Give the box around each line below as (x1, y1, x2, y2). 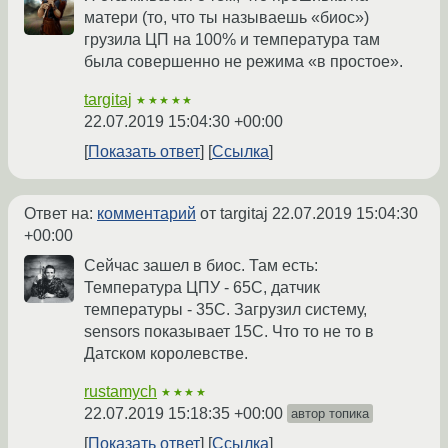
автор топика (291, 405, 369, 421)
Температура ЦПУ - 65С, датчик (84, 278, 320, 296)
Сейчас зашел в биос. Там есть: (84, 256, 318, 274)
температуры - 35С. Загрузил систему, (84, 300, 367, 318)
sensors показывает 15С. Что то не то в (84, 322, 374, 340)
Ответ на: (24, 204, 97, 222)
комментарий (97, 204, 196, 222)
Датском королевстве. (84, 344, 248, 362)
